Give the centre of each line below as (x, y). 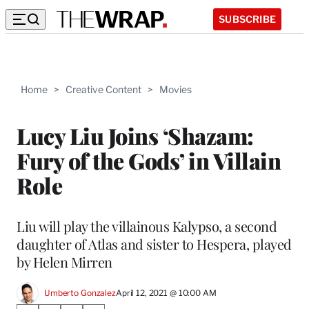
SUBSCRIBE (247, 19)
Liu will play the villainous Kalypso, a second (147, 226)
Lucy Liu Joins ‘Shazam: (135, 135)
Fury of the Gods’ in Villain (149, 160)
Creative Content (103, 89)
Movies (176, 89)
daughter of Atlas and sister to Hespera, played (154, 243)
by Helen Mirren (64, 261)
